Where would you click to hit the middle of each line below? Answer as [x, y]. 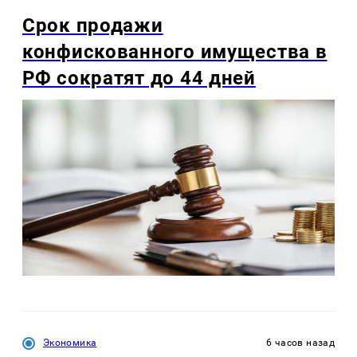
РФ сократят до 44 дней [139, 78]
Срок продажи [93, 26]
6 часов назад [300, 342]
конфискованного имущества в [175, 52]
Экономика [70, 342]
